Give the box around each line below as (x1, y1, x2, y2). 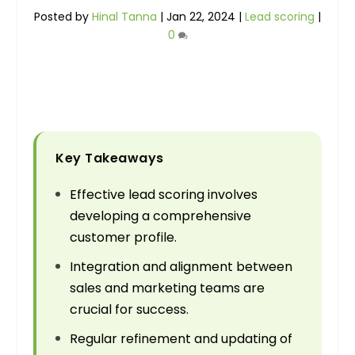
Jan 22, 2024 (166, 9, 235, 25)
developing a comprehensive (70, 207, 252, 226)
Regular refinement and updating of (70, 330, 293, 349)
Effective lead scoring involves (70, 185, 258, 204)
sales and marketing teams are (70, 279, 265, 298)
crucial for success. (70, 300, 189, 319)
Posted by (34, 9, 92, 25)
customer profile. (70, 228, 177, 247)
